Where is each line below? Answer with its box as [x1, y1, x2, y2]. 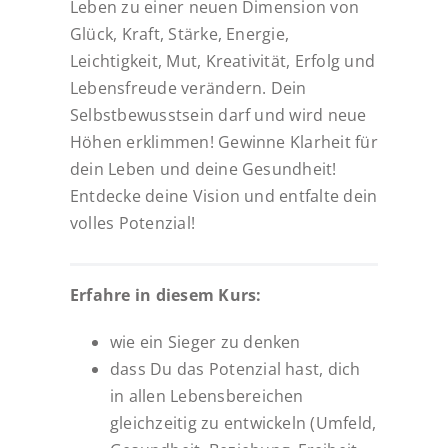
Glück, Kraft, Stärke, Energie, [69, 23, 290, 46]
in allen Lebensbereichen [109, 384, 304, 407]
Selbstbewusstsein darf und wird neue [69, 104, 367, 127]
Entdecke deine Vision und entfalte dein [69, 185, 378, 208]
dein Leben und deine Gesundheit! [69, 158, 337, 181]
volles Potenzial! [69, 212, 196, 235]
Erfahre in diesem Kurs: [69, 283, 272, 306]
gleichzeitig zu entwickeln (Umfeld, [109, 411, 377, 434]
